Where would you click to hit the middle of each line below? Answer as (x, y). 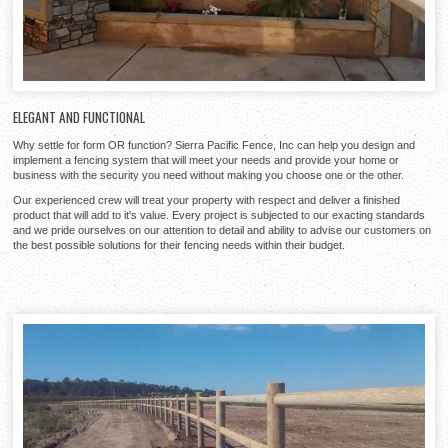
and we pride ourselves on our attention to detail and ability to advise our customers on (222, 229)
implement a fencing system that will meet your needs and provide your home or (206, 159)
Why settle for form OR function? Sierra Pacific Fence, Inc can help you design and (214, 144)
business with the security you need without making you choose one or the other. (209, 174)
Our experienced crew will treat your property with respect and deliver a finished (207, 199)
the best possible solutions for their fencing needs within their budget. (179, 244)
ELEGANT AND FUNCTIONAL (79, 116)
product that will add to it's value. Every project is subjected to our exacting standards (219, 214)
